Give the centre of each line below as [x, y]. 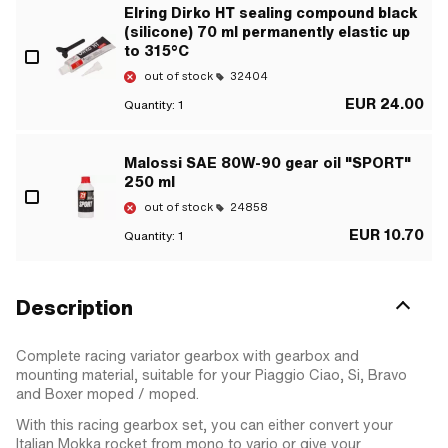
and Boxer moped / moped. [107, 393]
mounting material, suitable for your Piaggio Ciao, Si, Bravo [211, 374]
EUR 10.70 [386, 234]
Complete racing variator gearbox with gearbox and [187, 355]
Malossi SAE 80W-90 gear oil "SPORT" [267, 162]
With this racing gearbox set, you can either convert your [204, 424]
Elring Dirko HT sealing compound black [271, 12]
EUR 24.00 [384, 103]
